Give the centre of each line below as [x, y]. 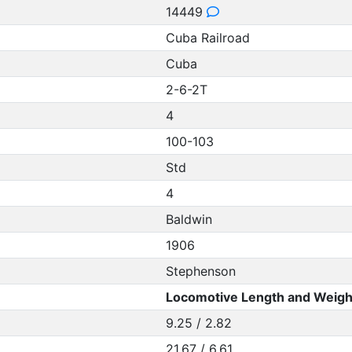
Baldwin [189, 219]
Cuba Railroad [207, 38]
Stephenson [200, 271]
